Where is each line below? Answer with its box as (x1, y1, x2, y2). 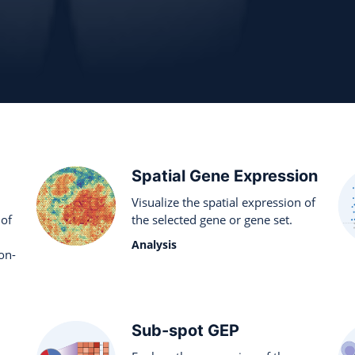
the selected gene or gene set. (132, 212, 292, 227)
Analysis (132, 237, 177, 252)
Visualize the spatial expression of (132, 194, 315, 210)
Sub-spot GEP (132, 321, 239, 340)
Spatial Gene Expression (132, 166, 318, 185)
